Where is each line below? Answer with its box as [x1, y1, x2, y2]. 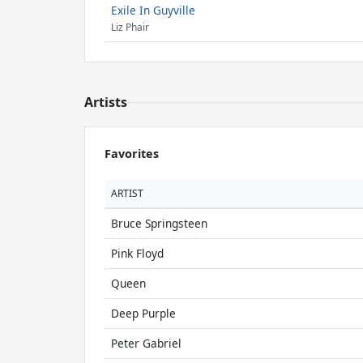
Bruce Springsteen [111, 216, 207, 231]
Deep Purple [111, 305, 176, 321]
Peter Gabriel [111, 335, 181, 351]
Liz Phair [111, 20, 149, 35]
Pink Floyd [111, 246, 164, 261]
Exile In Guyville [111, 2, 195, 18]
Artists [84, 93, 127, 111]
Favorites [105, 146, 159, 161]
